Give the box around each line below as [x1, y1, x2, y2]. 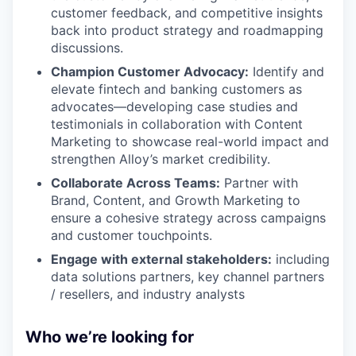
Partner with [220, 174, 298, 191]
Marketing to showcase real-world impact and [51, 133, 329, 149]
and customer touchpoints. [51, 226, 212, 243]
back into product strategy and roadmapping [51, 21, 323, 38]
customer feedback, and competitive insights [51, 4, 323, 21]
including [272, 250, 330, 267]
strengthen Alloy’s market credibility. [51, 150, 270, 167]
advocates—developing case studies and [51, 98, 298, 114]
